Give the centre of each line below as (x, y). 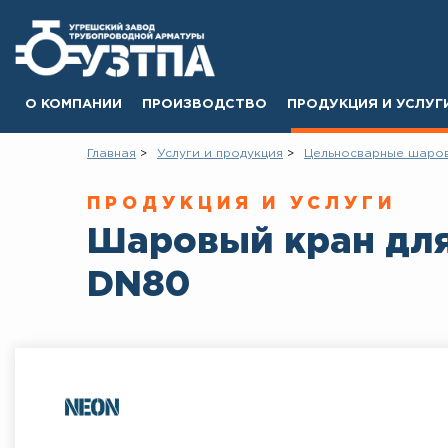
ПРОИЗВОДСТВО (204, 104)
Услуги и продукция (220, 153)
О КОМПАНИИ (73, 104)
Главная (111, 153)
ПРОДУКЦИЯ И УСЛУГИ (242, 203)
